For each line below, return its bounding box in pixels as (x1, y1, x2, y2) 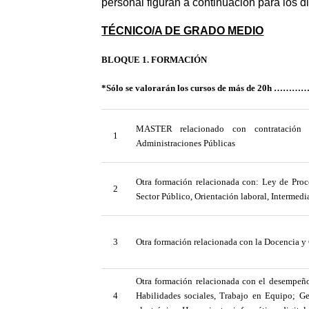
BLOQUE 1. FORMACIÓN (101, 54, 208, 66)
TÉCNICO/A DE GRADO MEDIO (101, 25, 264, 37)
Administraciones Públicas (135, 137, 235, 148)
